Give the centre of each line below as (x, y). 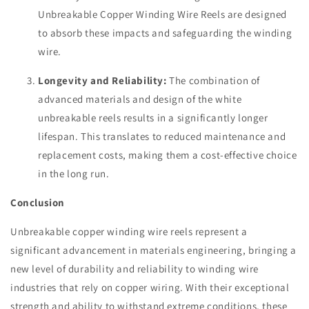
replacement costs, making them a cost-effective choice (168, 155)
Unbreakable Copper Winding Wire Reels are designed (163, 14)
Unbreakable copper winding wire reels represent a (129, 231)
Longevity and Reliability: (102, 80)
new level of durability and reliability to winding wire (135, 269)
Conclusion (38, 202)
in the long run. (74, 173)
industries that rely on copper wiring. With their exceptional (150, 287)
